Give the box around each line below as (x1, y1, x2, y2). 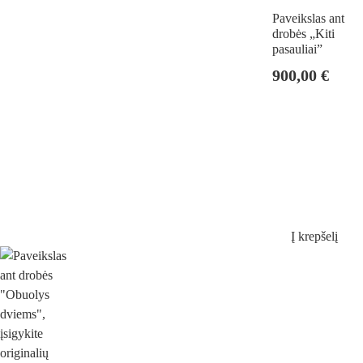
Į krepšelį (290, 229, 338, 244)
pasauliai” (272, 41, 322, 56)
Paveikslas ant (272, 11, 344, 25)
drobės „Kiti (272, 26, 335, 41)
